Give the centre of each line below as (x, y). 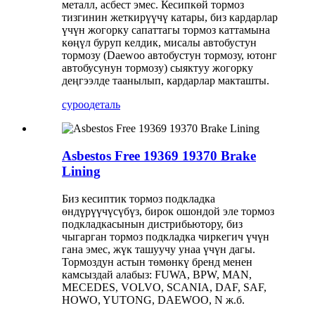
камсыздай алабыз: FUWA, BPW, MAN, (157, 274)
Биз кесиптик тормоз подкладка (139, 198)
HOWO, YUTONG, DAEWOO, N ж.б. (153, 300)
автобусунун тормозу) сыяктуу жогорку (157, 68)
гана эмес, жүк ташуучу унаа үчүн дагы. (159, 249)
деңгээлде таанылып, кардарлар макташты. (166, 81)
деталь (105, 105)
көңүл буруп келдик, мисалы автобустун (159, 43)
